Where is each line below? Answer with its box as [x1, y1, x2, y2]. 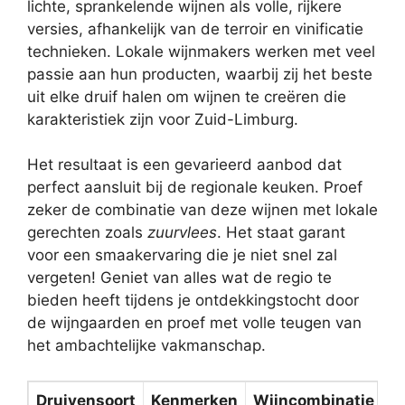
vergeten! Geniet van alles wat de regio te [27, 268, 332, 287]
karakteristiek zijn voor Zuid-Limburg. [27, 109, 298, 128]
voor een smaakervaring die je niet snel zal [27, 246, 337, 265]
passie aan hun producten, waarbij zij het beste [27, 64, 372, 83]
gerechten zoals [27, 223, 147, 242]
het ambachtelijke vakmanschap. [27, 336, 266, 355]
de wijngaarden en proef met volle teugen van [27, 314, 362, 333]
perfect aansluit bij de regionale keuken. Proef [27, 178, 363, 197]
